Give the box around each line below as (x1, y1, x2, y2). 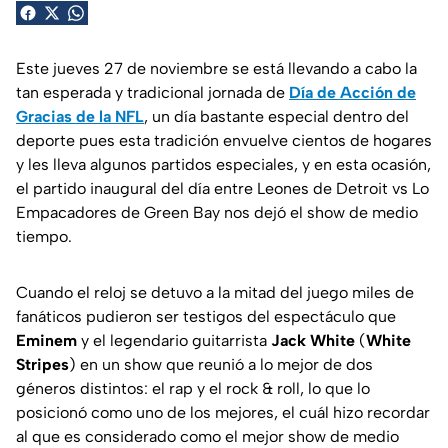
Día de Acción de (289, 82, 416, 102)
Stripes (16, 354, 69, 374)
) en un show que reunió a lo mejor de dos (69, 354, 373, 374)
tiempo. (16, 226, 72, 246)
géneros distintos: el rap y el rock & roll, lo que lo (16, 378, 370, 398)
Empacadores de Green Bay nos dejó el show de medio (16, 202, 418, 222)
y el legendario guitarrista (77, 330, 271, 350)
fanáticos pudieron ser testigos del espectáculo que (16, 306, 396, 326)
